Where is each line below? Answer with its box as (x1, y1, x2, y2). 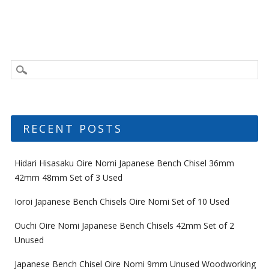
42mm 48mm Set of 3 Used (14, 171, 122, 183)
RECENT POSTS (22, 121, 122, 136)
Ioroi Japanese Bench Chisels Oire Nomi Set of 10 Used (14, 195, 229, 207)
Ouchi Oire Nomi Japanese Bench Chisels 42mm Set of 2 (14, 219, 234, 231)
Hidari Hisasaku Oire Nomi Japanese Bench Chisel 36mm (14, 157, 234, 169)
